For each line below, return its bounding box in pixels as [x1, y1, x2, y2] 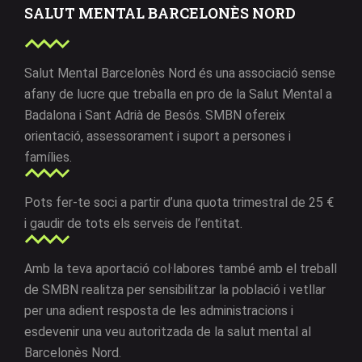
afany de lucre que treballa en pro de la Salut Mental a [24, 86, 332, 103]
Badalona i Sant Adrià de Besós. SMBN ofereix [24, 107, 285, 124]
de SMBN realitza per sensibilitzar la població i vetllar [24, 282, 326, 298]
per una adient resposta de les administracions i [24, 303, 293, 319]
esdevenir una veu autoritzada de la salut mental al [24, 324, 311, 340]
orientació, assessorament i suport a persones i [24, 128, 291, 145]
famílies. [24, 149, 72, 166]
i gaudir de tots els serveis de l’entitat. [24, 216, 242, 232]
